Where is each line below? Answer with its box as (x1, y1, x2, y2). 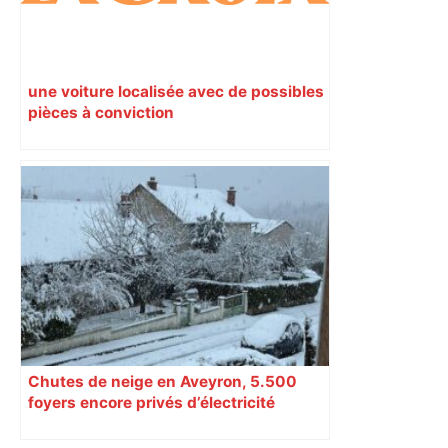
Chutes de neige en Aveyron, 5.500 (28, 371, 297, 391)
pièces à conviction (28, 102, 174, 122)
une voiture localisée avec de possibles (28, 81, 324, 101)
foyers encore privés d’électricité (28, 392, 275, 412)
